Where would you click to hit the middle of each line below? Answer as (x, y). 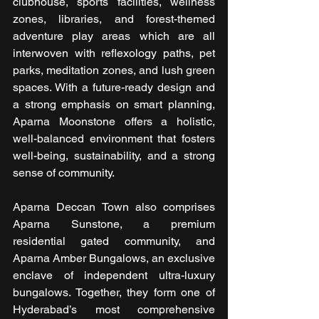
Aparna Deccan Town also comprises (114, 207)
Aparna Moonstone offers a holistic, (114, 122)
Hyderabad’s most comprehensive (114, 310)
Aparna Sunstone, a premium (114, 224)
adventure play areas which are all (114, 36)
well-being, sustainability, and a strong (114, 156)
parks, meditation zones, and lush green (114, 70)
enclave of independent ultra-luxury (114, 276)
